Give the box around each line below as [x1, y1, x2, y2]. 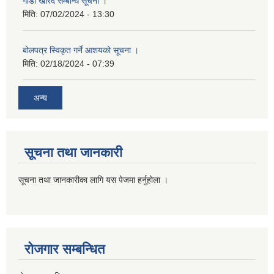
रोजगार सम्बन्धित [24, 242, 105, 257]
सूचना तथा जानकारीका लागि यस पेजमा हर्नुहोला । [18, 175, 168, 185]
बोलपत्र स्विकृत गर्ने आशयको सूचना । [23, 45, 139, 55]
